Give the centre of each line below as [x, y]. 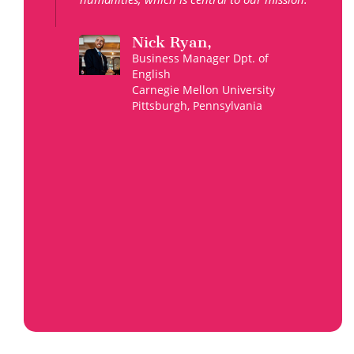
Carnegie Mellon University [204, 89]
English [152, 73]
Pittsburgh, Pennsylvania [198, 105]
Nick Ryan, [172, 42]
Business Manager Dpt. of [201, 58]
